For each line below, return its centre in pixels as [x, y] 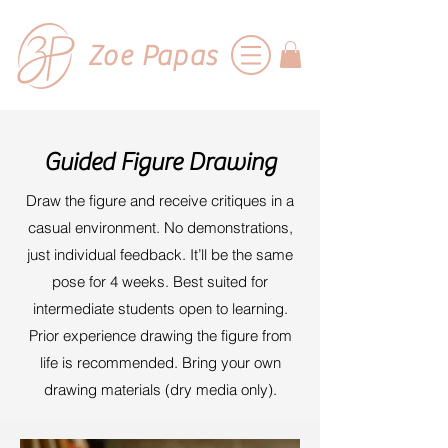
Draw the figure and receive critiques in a [160, 201]
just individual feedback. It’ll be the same [160, 255]
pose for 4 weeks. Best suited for [160, 282]
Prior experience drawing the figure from [160, 336]
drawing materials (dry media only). [160, 390]
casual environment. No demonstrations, [160, 228]
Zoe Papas [153, 56]
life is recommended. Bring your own [160, 363]
